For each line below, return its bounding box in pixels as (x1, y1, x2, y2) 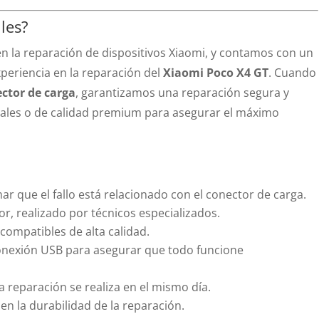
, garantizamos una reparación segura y (75, 85, 290, 100)
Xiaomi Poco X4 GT (163, 65, 269, 80)
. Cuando (268, 65, 317, 80)
